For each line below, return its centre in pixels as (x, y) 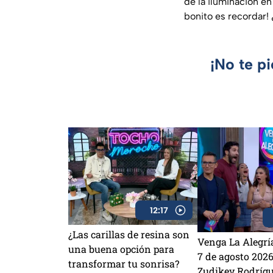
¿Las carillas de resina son (129, 235)
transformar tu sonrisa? (124, 264)
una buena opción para (121, 249)
